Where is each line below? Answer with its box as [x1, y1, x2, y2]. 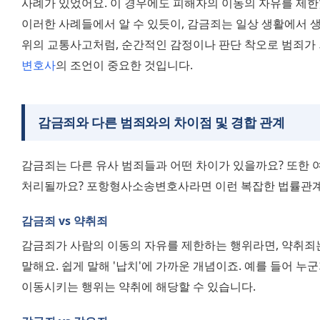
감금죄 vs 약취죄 [21, 212, 108, 229]
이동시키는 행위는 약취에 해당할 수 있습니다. [21, 278, 256, 294]
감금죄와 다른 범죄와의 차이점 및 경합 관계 [38, 113, 285, 131]
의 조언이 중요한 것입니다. [56, 56, 193, 73]
